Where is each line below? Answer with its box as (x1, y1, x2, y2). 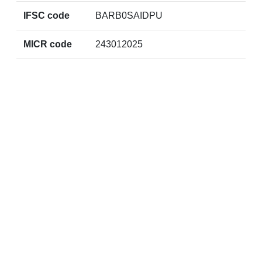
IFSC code (23, 11, 70, 21)
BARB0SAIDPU (95, 11, 163, 21)
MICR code (23, 39, 72, 50)
